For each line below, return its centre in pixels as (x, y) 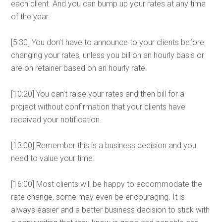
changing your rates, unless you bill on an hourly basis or (108, 55)
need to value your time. (53, 158)
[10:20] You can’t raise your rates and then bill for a (98, 94)
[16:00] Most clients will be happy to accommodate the (107, 184)
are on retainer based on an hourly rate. (79, 68)
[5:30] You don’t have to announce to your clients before (108, 42)
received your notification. (56, 120)
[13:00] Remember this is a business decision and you (104, 145)
